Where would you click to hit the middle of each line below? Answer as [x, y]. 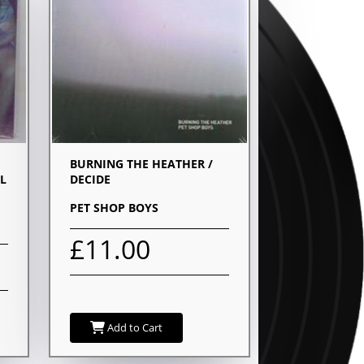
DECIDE [90, 179]
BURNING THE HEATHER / [141, 163]
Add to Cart [134, 327]
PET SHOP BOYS [114, 207]
